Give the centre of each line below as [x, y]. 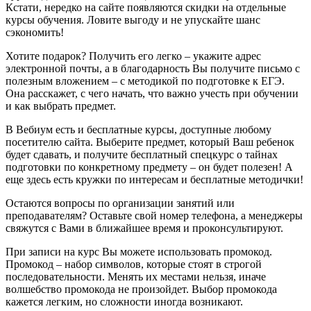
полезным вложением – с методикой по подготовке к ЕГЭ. [145, 81]
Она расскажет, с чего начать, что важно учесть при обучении [152, 94]
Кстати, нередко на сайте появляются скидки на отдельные [146, 8]
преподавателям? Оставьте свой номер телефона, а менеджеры [154, 216]
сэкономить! [35, 33]
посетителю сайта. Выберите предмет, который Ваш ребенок [150, 142]
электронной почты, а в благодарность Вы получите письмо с [153, 69]
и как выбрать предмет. [61, 106]
